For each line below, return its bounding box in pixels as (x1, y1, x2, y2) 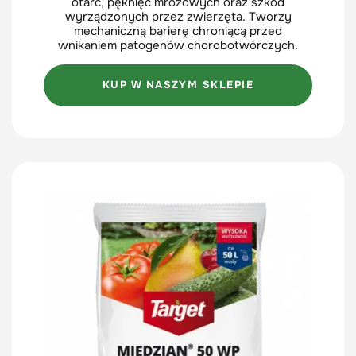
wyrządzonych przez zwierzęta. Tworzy (64, 8, 292, 25)
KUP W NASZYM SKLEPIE (102, 78, 254, 92)
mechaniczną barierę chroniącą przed (74, 22, 282, 39)
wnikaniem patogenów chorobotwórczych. (58, 37, 298, 53)
